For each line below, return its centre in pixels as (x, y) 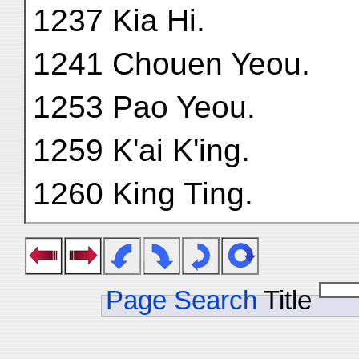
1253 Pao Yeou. (144, 107)
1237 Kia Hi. (119, 20)
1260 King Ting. (143, 194)
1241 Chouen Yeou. (171, 64)
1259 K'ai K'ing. (141, 150)
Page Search (182, 300)
